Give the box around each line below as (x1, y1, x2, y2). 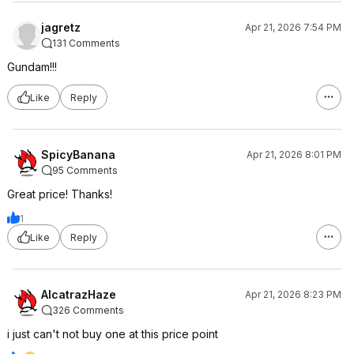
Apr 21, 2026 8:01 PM (247, 149, 341, 160)
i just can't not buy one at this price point (7, 327, 218, 341)
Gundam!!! (7, 60, 57, 73)
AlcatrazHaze (41, 288, 116, 301)
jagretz (41, 21, 81, 34)
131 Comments (52, 37, 120, 49)
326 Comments (52, 304, 124, 316)
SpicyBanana (41, 148, 115, 161)
